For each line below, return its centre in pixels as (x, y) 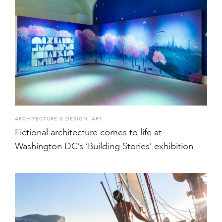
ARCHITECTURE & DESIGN (51, 119)
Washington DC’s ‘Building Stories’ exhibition (104, 146)
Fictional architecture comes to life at (88, 132)
